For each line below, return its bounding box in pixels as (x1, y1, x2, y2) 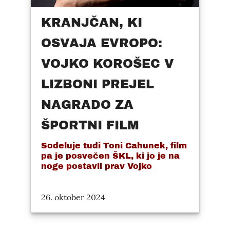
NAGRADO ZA (41, 98, 133, 112)
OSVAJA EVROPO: (41, 36, 162, 50)
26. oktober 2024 (41, 192, 105, 203)
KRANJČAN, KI (41, 16, 142, 30)
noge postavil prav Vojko (41, 162, 152, 171)
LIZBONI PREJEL (41, 78, 154, 91)
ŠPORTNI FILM (41, 119, 139, 132)
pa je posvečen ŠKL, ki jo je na (41, 151, 180, 161)
